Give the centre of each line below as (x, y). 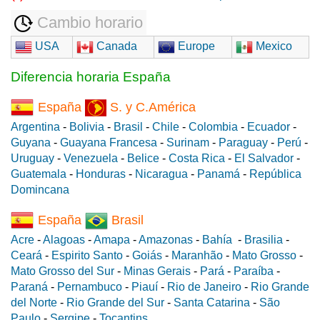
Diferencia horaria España (91, 77)
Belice (143, 159)
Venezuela (91, 159)
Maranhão (197, 255)
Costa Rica (197, 159)
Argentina (35, 127)
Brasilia (264, 239)
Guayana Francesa (109, 143)
